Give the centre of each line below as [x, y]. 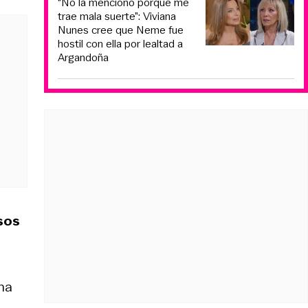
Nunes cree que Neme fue [121, 30]
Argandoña [83, 57]
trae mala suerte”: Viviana [117, 16]
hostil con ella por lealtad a [120, 43]
